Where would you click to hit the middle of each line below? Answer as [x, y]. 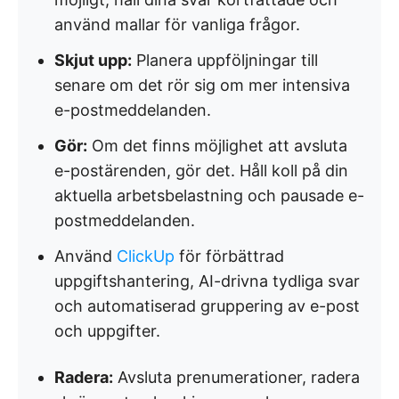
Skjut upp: [93, 60]
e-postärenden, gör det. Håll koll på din [201, 171]
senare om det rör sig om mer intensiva [202, 85]
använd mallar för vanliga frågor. [177, 24]
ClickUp [146, 256]
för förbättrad [229, 256]
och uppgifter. [107, 331]
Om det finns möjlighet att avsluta [217, 146]
